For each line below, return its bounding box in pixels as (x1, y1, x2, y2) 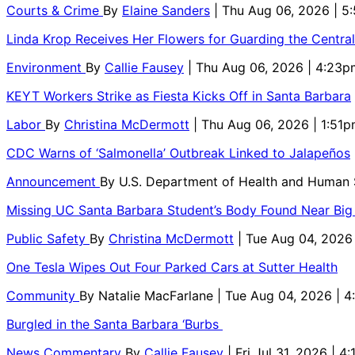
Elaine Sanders (122, 2, 210, 18)
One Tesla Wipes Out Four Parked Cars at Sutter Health (6, 258, 338, 275)
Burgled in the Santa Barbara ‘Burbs (6, 315, 223, 332)
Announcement (6, 173, 100, 189)
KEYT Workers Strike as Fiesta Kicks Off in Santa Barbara (6, 87, 351, 104)
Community (6, 287, 79, 303)
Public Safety (6, 230, 90, 246)
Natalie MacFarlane (98, 287, 217, 303)
